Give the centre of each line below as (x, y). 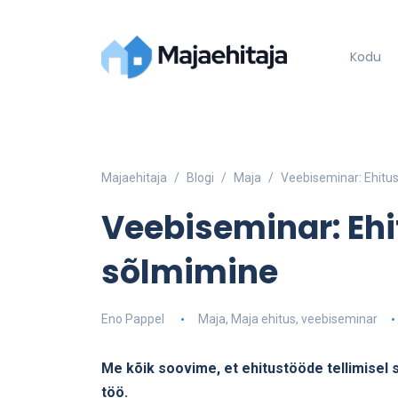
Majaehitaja (134, 178)
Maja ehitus (263, 319)
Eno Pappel (133, 319)
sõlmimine (190, 273)
